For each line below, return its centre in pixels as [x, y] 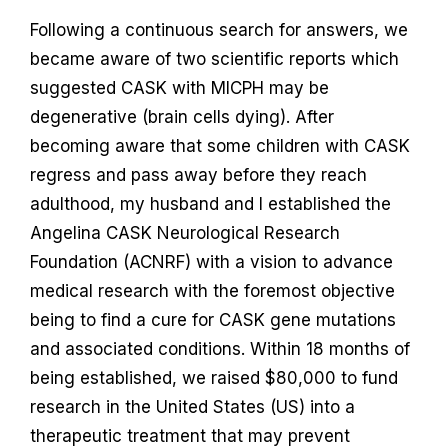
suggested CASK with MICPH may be [179, 87]
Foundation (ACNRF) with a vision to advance [211, 261]
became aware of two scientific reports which [214, 58]
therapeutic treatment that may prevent [189, 435]
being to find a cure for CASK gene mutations [212, 319]
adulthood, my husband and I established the [210, 203]
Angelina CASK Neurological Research [184, 232]
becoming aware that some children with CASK [219, 145]
